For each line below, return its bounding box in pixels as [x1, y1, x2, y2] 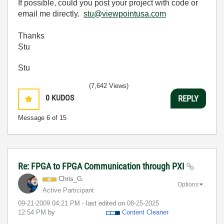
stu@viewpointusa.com [83, 9, 166, 18]
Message [18, 114, 46, 121]
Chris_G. [58, 175, 84, 182]
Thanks [18, 31, 44, 40]
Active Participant [42, 186, 94, 194]
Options [177, 180, 198, 188]
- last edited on [82, 199, 127, 207]
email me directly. [18, 9, 83, 18]
